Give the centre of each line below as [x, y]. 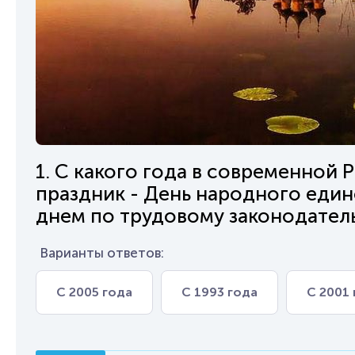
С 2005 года [94, 292]
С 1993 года [219, 292]
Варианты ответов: [102, 253]
